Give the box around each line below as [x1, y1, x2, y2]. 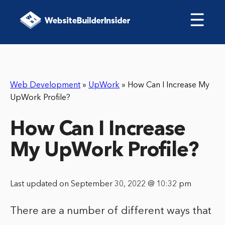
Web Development [10, 81, 80, 89]
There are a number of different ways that [10, 206, 212, 217]
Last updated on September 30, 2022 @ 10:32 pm [10, 180, 191, 189]
